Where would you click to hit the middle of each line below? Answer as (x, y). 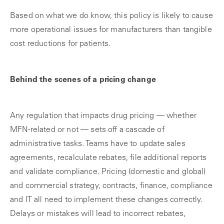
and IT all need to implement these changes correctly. (106, 200)
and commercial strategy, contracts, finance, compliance (111, 186)
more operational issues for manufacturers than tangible (111, 30)
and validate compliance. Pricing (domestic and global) (108, 172)
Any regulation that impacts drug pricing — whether (103, 116)
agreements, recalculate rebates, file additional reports (108, 158)
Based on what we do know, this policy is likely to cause (111, 16)
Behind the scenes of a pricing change (83, 80)
